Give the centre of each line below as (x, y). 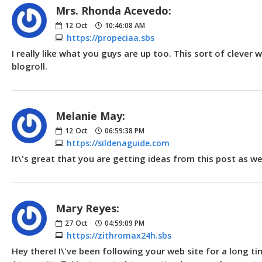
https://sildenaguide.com (118, 143)
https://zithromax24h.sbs (119, 235)
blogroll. (30, 66)
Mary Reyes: (87, 208)
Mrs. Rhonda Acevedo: (113, 10)
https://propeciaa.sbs (111, 37)
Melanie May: (90, 116)
